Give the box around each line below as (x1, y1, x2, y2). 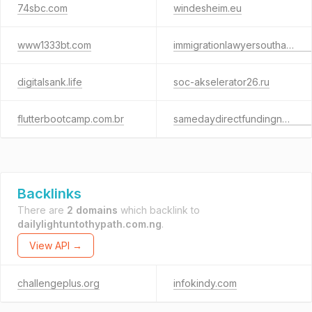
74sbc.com (17, 2, 68, 14)
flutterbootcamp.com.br (17, 113, 124, 125)
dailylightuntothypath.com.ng (17, 218, 162, 230)
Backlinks (17, 185, 81, 202)
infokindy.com (173, 277, 237, 289)
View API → (29, 240, 82, 251)
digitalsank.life (17, 76, 82, 88)
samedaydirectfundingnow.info (281, 113, 290, 125)
